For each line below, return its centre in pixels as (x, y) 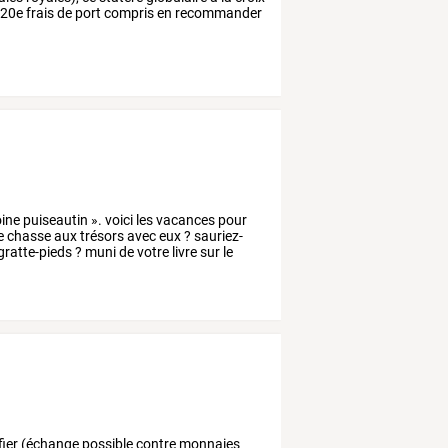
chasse (28, 236)
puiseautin (54, 220)
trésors (101, 236)
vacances (184, 220)
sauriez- (217, 236)
